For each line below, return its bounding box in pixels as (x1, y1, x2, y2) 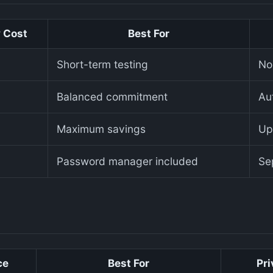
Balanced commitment (57, 90, 168, 104)
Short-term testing (57, 58, 148, 71)
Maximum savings (57, 122, 146, 136)
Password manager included (57, 155, 198, 168)
